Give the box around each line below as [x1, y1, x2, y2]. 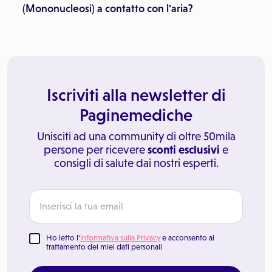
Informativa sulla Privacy [80, 233, 160, 242]
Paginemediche [80, 105, 192, 124]
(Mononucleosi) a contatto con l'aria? [22, 2, 193, 15]
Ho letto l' [46, 233, 80, 242]
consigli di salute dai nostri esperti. [53, 157, 219, 169]
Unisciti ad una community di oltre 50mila [36, 130, 236, 143]
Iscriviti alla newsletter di [46, 85, 226, 104]
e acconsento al [160, 233, 214, 242]
